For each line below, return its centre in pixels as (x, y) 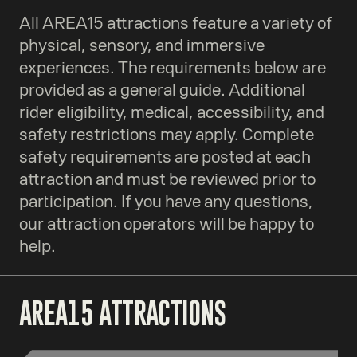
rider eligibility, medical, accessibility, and (172, 113)
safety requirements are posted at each (165, 157)
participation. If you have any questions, (166, 202)
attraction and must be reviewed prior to (167, 180)
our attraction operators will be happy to (167, 224)
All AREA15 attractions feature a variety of (176, 24)
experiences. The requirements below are (173, 68)
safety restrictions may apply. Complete (167, 135)
